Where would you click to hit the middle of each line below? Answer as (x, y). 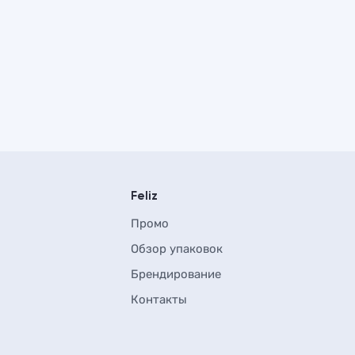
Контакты (158, 300)
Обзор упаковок (176, 249)
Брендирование (176, 274)
